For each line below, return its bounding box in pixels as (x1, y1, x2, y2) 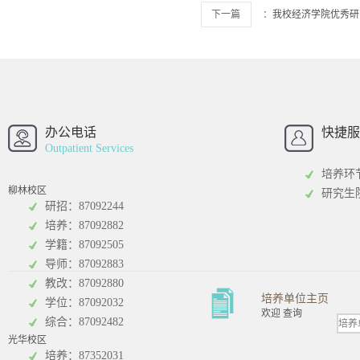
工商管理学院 (104, 221, 171, 234)
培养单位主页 (261, 292, 329, 305)
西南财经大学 (104, 102, 171, 115)
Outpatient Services (45, 142, 133, 155)
